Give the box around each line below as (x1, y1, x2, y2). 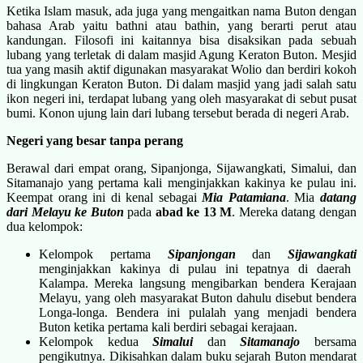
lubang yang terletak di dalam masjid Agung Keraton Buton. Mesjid (6, 47, 357, 62)
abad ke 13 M (152, 204, 233, 219)
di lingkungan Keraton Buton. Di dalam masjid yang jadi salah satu (6, 76, 357, 91)
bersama (300, 334, 357, 348)
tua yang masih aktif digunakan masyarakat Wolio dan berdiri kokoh (6, 62, 357, 76)
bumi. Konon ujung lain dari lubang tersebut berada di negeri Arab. (6, 105, 349, 120)
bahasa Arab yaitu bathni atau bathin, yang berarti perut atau (6, 18, 357, 32)
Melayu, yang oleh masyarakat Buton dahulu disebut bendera (39, 290, 357, 305)
